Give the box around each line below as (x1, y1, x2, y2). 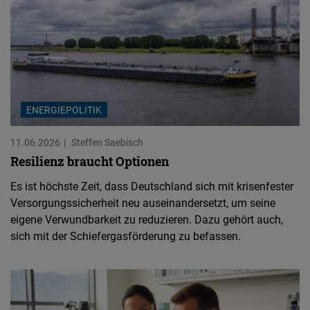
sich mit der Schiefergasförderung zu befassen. (10, 228, 241, 244)
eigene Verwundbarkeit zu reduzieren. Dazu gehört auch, (10, 211, 283, 227)
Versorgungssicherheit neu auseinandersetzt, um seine (10, 194, 275, 210)
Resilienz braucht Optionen (10, 152, 169, 170)
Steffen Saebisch (71, 135, 143, 149)
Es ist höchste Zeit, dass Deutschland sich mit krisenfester (10, 178, 293, 194)
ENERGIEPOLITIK (26, 102, 102, 116)
